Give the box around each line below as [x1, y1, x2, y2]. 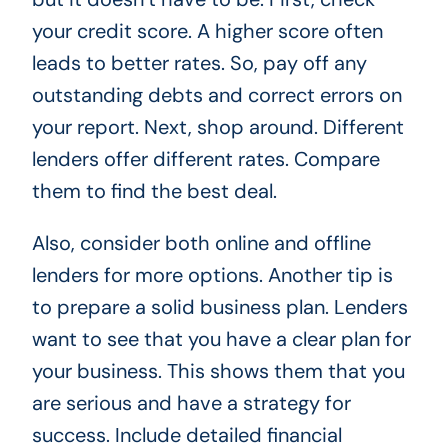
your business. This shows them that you [31, 357, 405, 384]
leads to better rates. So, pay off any [31, 49, 367, 76]
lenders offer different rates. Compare [31, 145, 380, 172]
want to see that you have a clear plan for [31, 325, 411, 352]
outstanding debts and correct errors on [31, 81, 402, 108]
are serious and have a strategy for [31, 389, 351, 416]
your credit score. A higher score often [31, 17, 383, 44]
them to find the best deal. [31, 177, 277, 204]
